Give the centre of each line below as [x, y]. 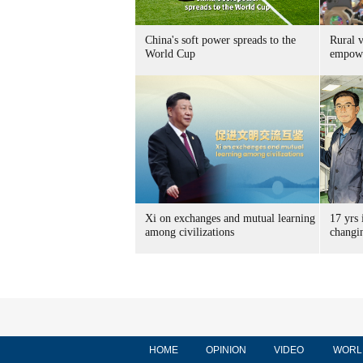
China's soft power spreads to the [220, 40]
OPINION [226, 350]
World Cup [170, 54]
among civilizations [190, 232]
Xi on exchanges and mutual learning [230, 218]
